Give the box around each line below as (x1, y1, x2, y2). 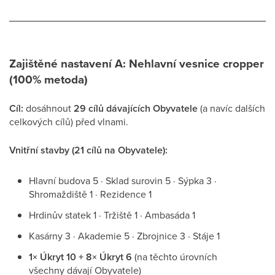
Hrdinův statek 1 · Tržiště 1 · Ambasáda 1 (29, 208, 195, 222)
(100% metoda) (9, 71, 88, 88)
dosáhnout (23, 101, 74, 115)
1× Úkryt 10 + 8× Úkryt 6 (29, 250, 132, 264)
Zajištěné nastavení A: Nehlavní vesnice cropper (9, 55, 264, 72)
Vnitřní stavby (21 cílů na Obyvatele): (9, 143, 168, 157)
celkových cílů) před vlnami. (9, 115, 128, 128)
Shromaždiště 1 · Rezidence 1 (29, 187, 152, 201)
